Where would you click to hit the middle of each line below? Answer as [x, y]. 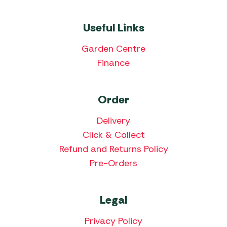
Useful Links [113, 28]
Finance [113, 63]
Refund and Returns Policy [113, 149]
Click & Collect [113, 135]
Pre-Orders [113, 163]
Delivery [113, 121]
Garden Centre [113, 49]
